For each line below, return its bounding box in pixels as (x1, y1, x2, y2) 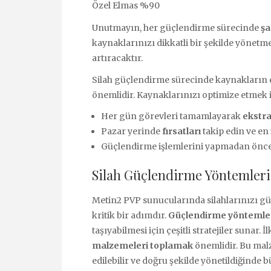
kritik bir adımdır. (92, 209, 168, 221)
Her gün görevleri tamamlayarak (101, 110, 243, 122)
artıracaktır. (92, 52, 143, 64)
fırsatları (162, 125, 201, 137)
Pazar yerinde (101, 125, 162, 137)
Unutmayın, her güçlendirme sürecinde (92, 22, 261, 33)
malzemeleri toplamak (92, 240, 193, 251)
